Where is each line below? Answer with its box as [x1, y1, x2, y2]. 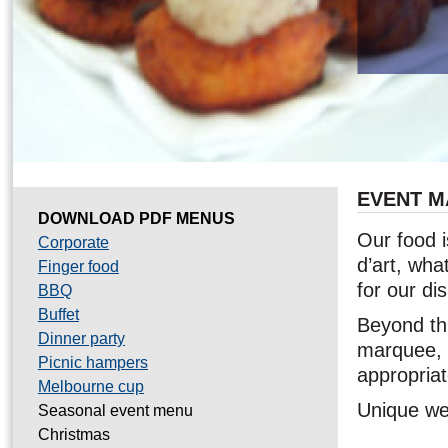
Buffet [38, 306, 79, 323]
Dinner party [38, 330, 125, 347]
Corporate [38, 234, 109, 251]
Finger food [38, 258, 119, 275]
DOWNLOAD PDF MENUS [38, 210, 235, 227]
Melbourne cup [38, 378, 144, 395]
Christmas [38, 426, 110, 443]
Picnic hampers [38, 354, 148, 371]
